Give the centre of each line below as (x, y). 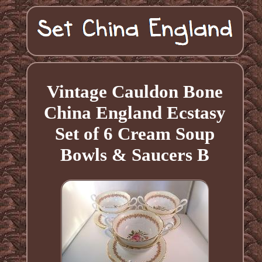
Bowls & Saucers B (135, 154)
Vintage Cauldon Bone (135, 91)
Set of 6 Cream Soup (135, 133)
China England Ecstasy (135, 112)
